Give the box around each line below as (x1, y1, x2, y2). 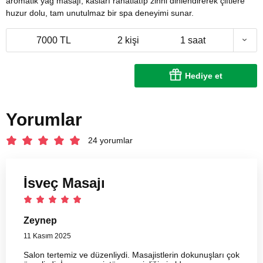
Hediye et (185, 70, 222, 80)
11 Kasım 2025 (23, 231, 71, 240)
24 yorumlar (88, 136, 133, 146)
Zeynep (23, 215, 57, 225)
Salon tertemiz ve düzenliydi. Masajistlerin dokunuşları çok (23, 249, 240, 259)
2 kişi (117, 35, 139, 45)
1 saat (180, 35, 205, 45)
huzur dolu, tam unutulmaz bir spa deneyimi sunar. (6, 8, 194, 18)
